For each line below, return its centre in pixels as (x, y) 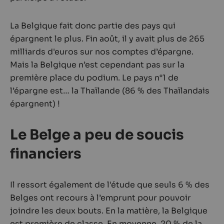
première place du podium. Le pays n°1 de (94, 78)
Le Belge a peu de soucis (97, 135)
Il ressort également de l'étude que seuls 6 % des (110, 185)
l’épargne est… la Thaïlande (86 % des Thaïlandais (110, 91)
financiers (46, 154)
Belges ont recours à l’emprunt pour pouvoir (100, 198)
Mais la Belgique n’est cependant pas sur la (97, 65)
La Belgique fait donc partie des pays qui (93, 26)
